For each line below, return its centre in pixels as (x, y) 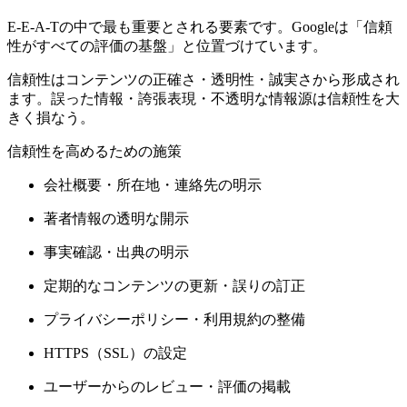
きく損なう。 (51, 118)
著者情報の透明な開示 (116, 219)
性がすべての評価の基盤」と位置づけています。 (167, 46)
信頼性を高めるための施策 (94, 152)
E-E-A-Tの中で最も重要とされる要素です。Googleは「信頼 (200, 27)
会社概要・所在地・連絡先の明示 (153, 185)
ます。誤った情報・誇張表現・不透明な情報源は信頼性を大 (203, 99)
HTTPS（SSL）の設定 (115, 353)
